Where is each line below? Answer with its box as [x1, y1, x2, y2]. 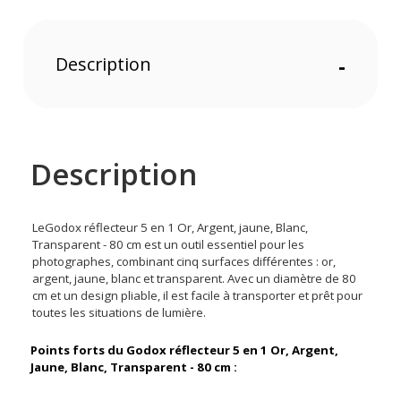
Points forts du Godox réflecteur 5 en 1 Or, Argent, [30, 342, 339, 359]
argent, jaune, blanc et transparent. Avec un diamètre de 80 [32, 270, 357, 287]
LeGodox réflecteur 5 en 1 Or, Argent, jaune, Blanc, [32, 219, 309, 236]
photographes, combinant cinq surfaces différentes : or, [32, 253, 337, 270]
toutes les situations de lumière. [32, 304, 207, 321]
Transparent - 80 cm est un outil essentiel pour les [32, 236, 305, 253]
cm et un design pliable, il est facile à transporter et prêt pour [32, 287, 363, 304]
